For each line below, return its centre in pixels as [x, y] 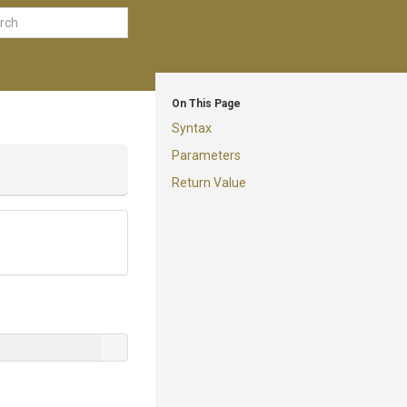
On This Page [206, 104]
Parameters [206, 155]
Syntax [192, 128]
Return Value [209, 183]
